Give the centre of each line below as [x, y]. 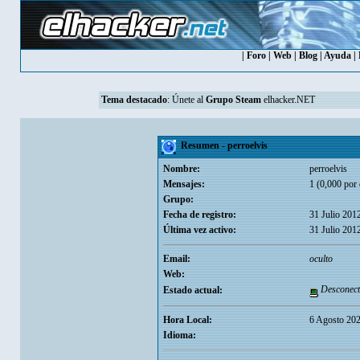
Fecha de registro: [199, 215]
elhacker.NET [288, 100]
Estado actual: [192, 290]
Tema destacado [134, 100]
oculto [321, 259]
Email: [176, 259]
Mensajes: [184, 184]
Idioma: [179, 335]
